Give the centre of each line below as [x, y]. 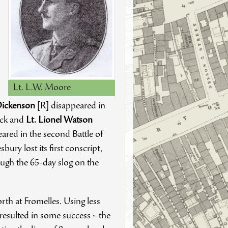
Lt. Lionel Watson [59, 120]
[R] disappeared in [70, 106]
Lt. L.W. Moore [42, 88]
